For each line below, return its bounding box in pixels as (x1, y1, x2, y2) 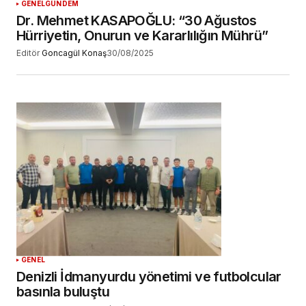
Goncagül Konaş (42, 48, 107, 59)
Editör (16, 48, 40, 59)
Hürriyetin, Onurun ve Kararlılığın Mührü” (16, 27, 268, 44)
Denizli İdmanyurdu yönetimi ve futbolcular (16, 268, 281, 285)
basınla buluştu (16, 283, 110, 300)
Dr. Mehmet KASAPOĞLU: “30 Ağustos (16, 12, 257, 29)
